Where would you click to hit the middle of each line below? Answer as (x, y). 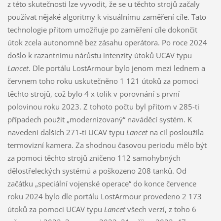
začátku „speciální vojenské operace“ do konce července (102, 184)
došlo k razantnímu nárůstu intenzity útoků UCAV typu (99, 55)
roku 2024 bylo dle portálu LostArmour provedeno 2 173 (104, 197)
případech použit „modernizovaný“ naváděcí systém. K (99, 120)
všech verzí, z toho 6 (161, 209)
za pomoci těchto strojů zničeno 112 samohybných (94, 158)
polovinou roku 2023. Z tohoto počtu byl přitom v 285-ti (103, 107)
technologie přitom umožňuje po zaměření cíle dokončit (102, 30)
